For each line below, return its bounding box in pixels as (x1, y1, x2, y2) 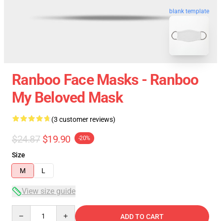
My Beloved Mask (12, 89, 123, 106)
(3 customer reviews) (51, 115, 115, 123)
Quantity (11, 206, 38, 214)
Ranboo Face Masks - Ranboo (12, 71, 199, 88)
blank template (169, 6, 209, 14)
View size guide (22, 186, 75, 196)
